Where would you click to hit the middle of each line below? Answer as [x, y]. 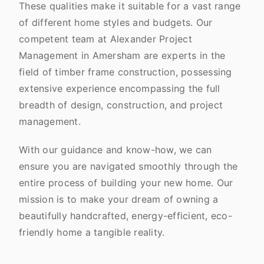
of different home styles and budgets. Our [116, 22]
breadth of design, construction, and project [121, 105]
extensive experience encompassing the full [120, 88]
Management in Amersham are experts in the [122, 55]
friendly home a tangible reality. [92, 232]
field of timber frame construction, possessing [126, 72]
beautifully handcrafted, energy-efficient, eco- [126, 216]
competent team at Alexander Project [105, 39]
